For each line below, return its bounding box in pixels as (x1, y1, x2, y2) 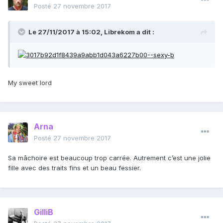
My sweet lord (8, 78, 52, 87)
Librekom (104, 28, 135, 36)
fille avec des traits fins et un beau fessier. (8, 164, 141, 172)
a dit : (135, 28, 154, 36)
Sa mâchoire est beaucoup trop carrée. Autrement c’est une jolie (8, 154, 211, 162)
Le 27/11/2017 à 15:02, (28, 28, 104, 36)
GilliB (34, 207, 53, 218)
